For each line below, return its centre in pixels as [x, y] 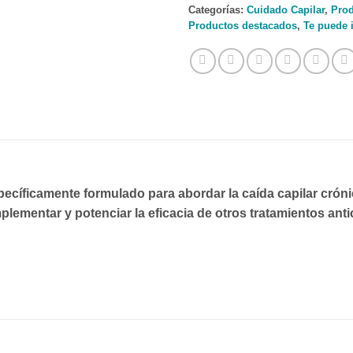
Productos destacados [243, 26]
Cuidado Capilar [286, 10]
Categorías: [217, 10]
